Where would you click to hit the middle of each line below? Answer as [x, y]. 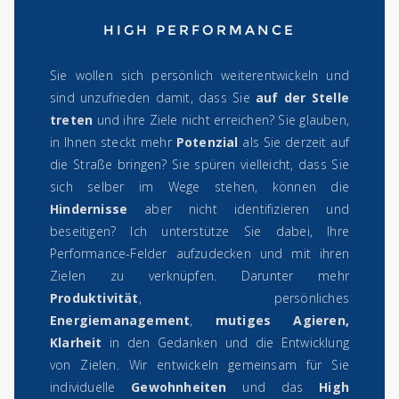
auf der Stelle [302, 98]
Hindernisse [89, 209]
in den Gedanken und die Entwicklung [225, 343]
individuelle [91, 387]
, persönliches [244, 298]
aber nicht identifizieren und [238, 209]
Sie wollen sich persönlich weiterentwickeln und [199, 76]
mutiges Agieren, [282, 321]
